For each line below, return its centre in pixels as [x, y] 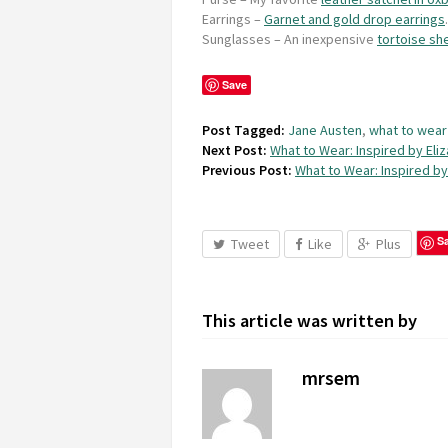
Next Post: [234, 149]
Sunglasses [236, 38]
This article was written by [309, 320]
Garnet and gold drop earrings [354, 18]
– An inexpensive [324, 38]
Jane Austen [325, 129]
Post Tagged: [243, 129]
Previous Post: [247, 169]
